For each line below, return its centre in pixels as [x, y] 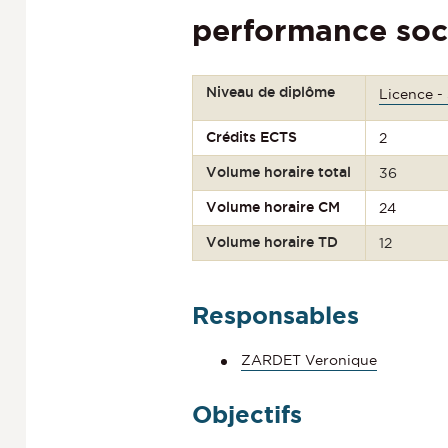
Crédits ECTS [252, 136]
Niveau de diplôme [271, 91]
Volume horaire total [279, 171]
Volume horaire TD [272, 241]
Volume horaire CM [273, 206]
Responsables [275, 315]
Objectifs [247, 414]
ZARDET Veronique [309, 359]
